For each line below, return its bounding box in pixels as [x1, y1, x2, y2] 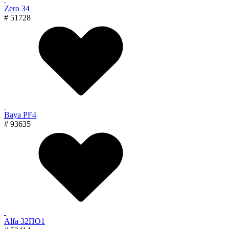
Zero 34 [4, 4, 32, 13]
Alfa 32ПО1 [4, 216, 45, 225]
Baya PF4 [4, 110, 36, 119]
